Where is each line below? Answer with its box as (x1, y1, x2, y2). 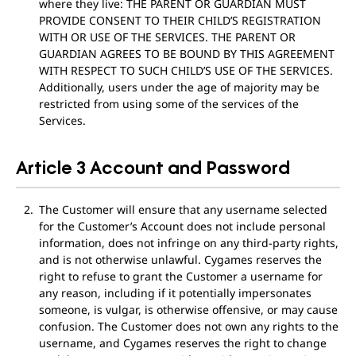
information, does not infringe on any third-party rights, (38, 235, 339, 250)
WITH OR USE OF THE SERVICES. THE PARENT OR (38, 29, 296, 44)
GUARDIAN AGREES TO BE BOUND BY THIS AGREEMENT (38, 46, 335, 61)
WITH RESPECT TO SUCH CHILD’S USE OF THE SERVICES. (38, 63, 333, 78)
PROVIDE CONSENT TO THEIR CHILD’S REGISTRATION (38, 13, 321, 28)
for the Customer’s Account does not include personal (38, 219, 326, 234)
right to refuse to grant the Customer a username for (38, 269, 323, 284)
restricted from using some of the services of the (38, 96, 299, 111)
